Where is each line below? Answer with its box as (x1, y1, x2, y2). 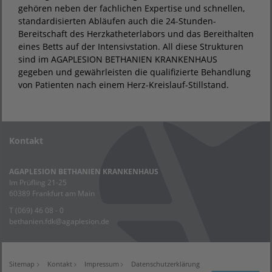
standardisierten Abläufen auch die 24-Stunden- (18, 15, 216, 27)
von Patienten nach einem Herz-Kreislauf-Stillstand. (18, 78, 229, 90)
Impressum (84, 259, 119, 268)
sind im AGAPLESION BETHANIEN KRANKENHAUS (18, 53, 217, 65)
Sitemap (9, 259, 35, 268)
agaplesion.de (62, 216, 109, 226)
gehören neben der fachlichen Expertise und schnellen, (18, 2, 245, 14)
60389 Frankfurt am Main (9, 188, 102, 199)
